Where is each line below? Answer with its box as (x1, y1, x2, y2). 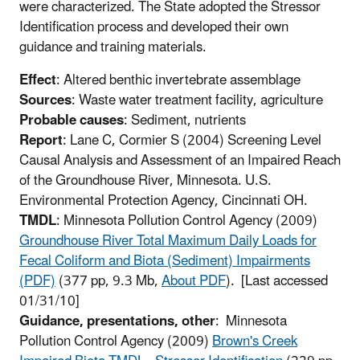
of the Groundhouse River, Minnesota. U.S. (19, 166, 272, 195)
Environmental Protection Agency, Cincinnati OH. (19, 186, 308, 215)
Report (19, 125, 63, 155)
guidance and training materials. (19, 32, 207, 62)
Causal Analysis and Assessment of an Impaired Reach (19, 145, 341, 175)
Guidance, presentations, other (19, 306, 215, 336)
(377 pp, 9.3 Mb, (59, 266, 162, 296)
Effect (19, 65, 56, 95)
